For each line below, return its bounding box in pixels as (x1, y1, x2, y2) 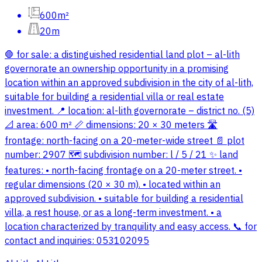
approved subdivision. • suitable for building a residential (5, 192, 243, 206)
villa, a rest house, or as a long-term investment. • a (5, 206, 222, 220)
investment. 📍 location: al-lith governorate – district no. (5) (5, 104, 254, 119)
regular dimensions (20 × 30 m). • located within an (5, 178, 220, 192)
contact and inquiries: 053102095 (5, 234, 149, 249)
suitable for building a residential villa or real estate (5, 90, 224, 105)
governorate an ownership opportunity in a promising (5, 62, 229, 77)
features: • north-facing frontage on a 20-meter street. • (5, 164, 242, 178)
